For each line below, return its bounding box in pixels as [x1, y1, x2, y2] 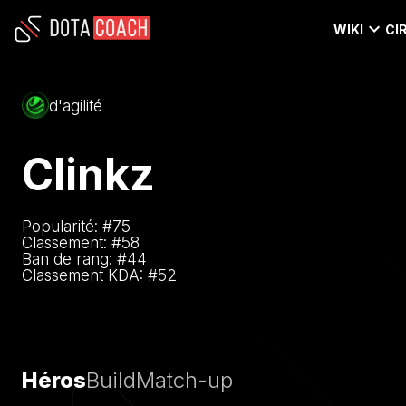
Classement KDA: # [22, 266, 158, 285]
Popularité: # [22, 217, 112, 236]
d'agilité [49, 97, 102, 116]
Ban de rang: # [22, 249, 127, 268]
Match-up [136, 367, 233, 393]
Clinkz [22, 147, 155, 201]
